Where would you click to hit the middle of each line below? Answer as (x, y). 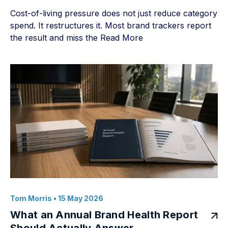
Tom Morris (31, 198)
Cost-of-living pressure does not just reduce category (114, 13)
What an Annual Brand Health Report (104, 215)
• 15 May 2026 (78, 198)
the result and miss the (55, 38)
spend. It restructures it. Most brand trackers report (111, 25)
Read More (122, 38)
